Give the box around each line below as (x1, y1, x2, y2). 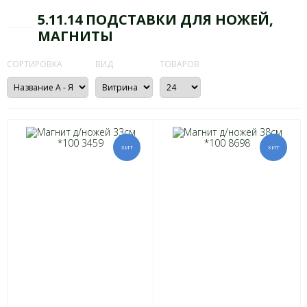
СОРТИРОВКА (7, 58, 62, 70)
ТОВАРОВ (160, 58, 199, 70)
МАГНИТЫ (38, 27, 113, 45)
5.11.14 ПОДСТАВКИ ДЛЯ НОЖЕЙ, (38, 10, 273, 29)
